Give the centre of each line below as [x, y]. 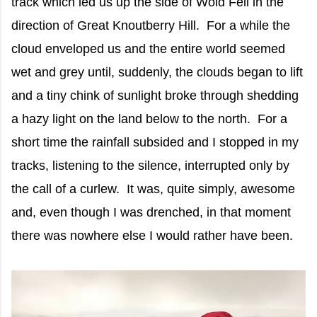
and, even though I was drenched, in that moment [151, 212]
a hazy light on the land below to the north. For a [149, 119]
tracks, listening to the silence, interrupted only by [150, 165]
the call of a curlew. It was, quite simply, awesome [153, 189]
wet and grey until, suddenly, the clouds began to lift [157, 72]
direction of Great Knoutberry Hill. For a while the [151, 25]
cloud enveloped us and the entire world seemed [148, 48]
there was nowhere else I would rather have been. [152, 235]
